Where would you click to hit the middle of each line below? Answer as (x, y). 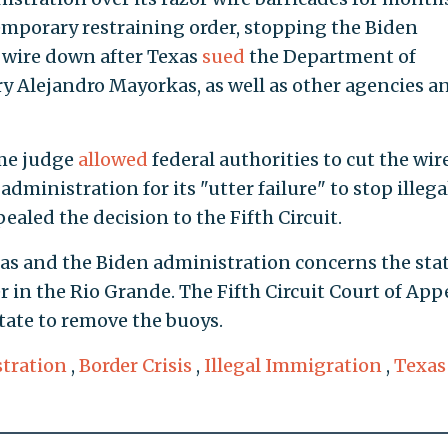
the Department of (330, 56)
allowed (112, 159)
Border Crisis (135, 365)
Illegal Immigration (292, 365)
